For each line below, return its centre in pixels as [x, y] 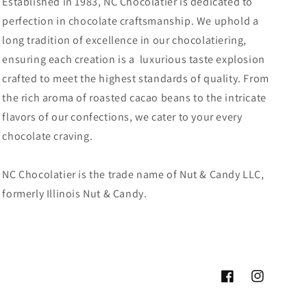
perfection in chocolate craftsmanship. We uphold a [131, 21]
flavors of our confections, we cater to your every [122, 117]
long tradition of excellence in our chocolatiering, [124, 40]
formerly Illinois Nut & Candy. [75, 194]
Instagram [274, 283]
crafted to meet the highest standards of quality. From [136, 79]
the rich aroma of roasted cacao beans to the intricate [134, 98]
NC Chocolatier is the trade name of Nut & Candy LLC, [133, 175]
